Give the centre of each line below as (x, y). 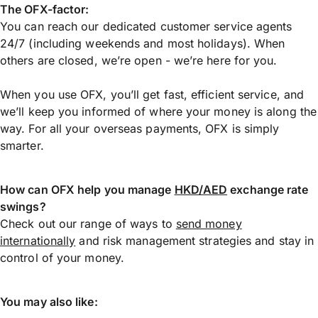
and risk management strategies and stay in (195, 240)
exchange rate (268, 189)
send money (209, 223)
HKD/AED (201, 189)
